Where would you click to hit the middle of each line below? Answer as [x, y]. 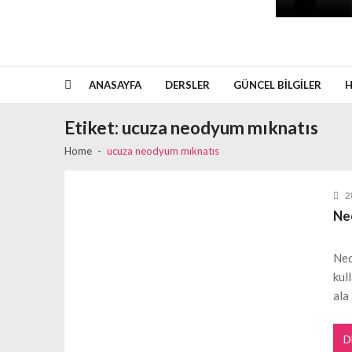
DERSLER [187, 85]
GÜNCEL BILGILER [277, 85]
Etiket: [93, 128]
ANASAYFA [115, 85]
